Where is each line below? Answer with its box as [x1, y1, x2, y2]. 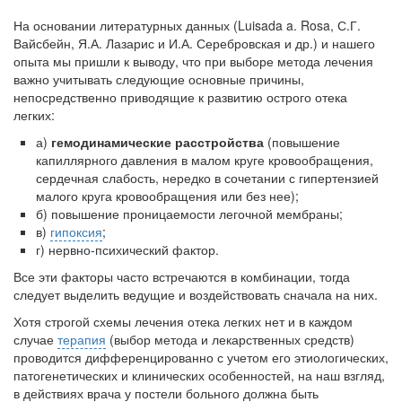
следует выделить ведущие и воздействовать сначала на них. [13, 285, 378, 303]
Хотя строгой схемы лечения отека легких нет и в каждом [13, 312, 353, 330]
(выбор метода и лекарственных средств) [106, 330, 354, 348]
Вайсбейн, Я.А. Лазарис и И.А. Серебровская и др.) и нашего [13, 34, 375, 52]
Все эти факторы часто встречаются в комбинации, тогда [13, 267, 350, 285]
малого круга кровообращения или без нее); [36, 187, 299, 205]
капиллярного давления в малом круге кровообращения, [36, 151, 373, 169]
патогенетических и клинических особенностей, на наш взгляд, [13, 366, 385, 384]
